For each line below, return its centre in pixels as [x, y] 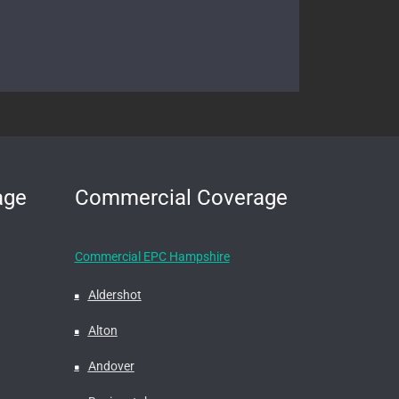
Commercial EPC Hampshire [152, 257]
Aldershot [114, 295]
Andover [111, 366]
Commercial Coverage [181, 198]
